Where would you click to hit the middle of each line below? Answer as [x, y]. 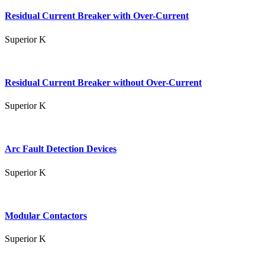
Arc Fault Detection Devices [61, 149]
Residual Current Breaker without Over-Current [103, 82]
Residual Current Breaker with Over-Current [97, 16]
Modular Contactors [46, 215]
